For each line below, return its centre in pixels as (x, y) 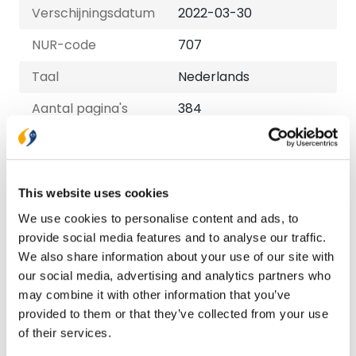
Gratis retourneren (94, 205)
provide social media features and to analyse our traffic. (172, 237)
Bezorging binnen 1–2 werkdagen (137, 166)
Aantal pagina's (80, 108)
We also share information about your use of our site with (176, 256)
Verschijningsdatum (93, 13)
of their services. (65, 332)
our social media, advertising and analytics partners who (174, 275)
